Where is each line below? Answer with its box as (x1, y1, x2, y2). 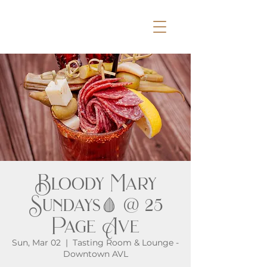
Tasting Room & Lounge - (73, 237, 179, 248)
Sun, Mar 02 (12, 237, 61, 248)
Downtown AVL (63, 249, 128, 259)
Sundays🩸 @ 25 (28, 192, 163, 218)
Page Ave (51, 213, 139, 239)
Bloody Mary (34, 170, 157, 196)
